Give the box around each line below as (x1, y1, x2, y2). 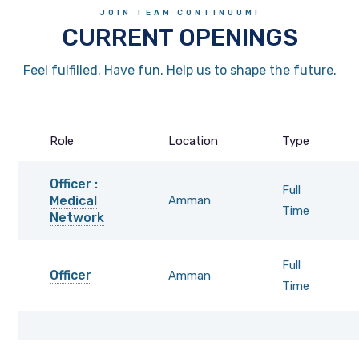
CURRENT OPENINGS (61, 23, 298, 53)
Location (168, 134, 219, 149)
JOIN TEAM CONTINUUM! (99, 8, 260, 18)
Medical (50, 193, 98, 209)
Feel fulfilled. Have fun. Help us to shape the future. (22, 63, 337, 79)
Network (50, 210, 105, 226)
